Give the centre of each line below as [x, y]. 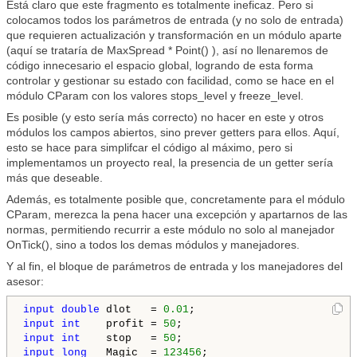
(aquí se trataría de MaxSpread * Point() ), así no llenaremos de [167, 50]
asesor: [25, 281]
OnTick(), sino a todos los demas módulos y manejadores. [153, 245]
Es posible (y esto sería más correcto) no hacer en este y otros [165, 117]
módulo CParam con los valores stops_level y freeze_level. [155, 96]
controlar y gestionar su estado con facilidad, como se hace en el [170, 80]
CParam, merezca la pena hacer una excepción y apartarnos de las [177, 214]
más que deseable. [55, 178]
